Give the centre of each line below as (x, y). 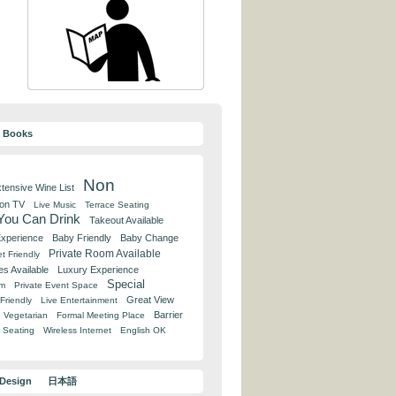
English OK (143, 330)
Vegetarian (26, 315)
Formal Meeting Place (101, 315)
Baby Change (149, 238)
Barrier (168, 315)
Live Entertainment (79, 300)
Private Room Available (105, 254)
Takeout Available (126, 220)
